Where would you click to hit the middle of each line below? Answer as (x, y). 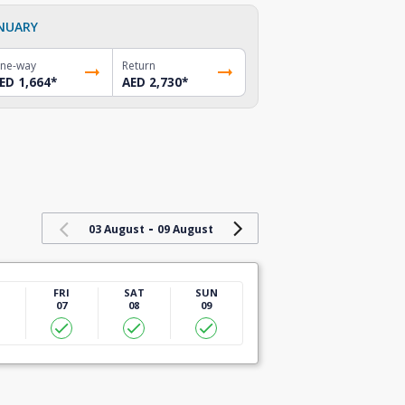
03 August (116, 229)
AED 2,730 (152, 82)
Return (139, 65)
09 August (185, 229)
